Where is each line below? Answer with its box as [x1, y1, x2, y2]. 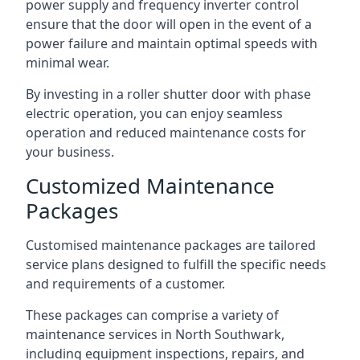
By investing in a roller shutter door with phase [26, 85, 311, 103]
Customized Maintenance [26, 171, 275, 200]
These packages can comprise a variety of [26, 306, 279, 324]
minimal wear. [26, 54, 109, 72]
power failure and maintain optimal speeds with [26, 35, 317, 52]
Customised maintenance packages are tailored [26, 236, 316, 254]
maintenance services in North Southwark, [26, 325, 284, 343]
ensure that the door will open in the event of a [26, 15, 312, 33]
